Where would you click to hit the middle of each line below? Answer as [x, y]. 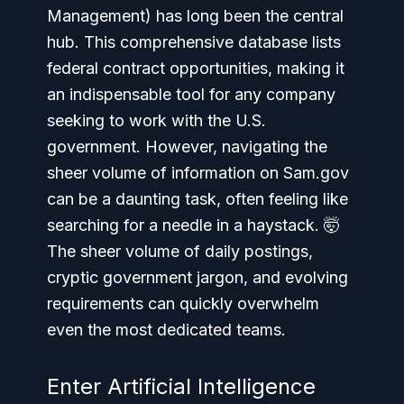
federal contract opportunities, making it [196, 68]
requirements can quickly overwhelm [183, 303]
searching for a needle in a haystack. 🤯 [193, 225]
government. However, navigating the [187, 146]
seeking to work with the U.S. [156, 120]
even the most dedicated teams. [166, 329]
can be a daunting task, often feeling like [197, 198]
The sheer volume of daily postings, [180, 251]
